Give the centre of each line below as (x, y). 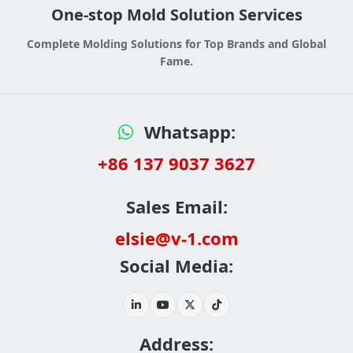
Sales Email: (176, 206)
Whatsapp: (187, 132)
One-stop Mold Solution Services (176, 15)
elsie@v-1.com (176, 237)
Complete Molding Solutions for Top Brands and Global (176, 44)
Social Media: (176, 266)
